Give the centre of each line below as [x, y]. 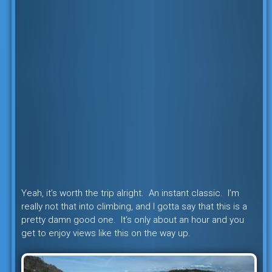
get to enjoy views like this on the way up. [106, 233]
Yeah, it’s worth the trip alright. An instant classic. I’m [130, 193]
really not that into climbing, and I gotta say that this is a [134, 206]
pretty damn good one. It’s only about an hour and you [132, 219]
